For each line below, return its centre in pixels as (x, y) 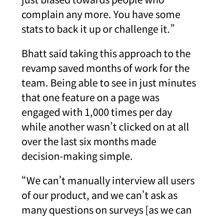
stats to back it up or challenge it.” (98, 28)
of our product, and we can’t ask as (99, 195)
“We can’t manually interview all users (108, 180)
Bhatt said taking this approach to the (106, 53)
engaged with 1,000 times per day (97, 111)
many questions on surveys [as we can (107, 209)
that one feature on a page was (90, 97)
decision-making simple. (77, 155)
